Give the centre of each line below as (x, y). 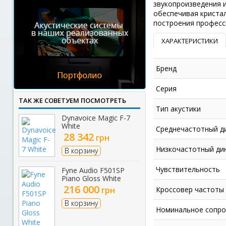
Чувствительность (188, 169)
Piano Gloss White (91, 178)
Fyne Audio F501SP (93, 170)
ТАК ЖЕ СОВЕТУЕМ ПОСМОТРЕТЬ (72, 100)
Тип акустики (178, 109)
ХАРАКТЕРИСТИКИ (189, 41)
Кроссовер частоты (190, 190)
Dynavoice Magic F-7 (96, 118)
